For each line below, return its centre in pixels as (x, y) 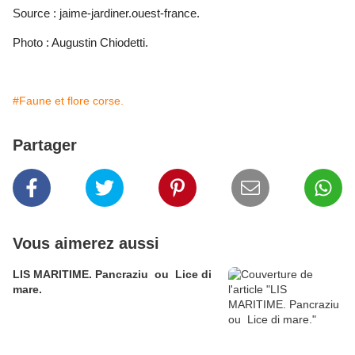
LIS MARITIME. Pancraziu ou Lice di (54, 275)
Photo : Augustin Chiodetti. (80, 43)
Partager (45, 145)
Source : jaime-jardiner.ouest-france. (106, 13)
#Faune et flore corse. (68, 101)
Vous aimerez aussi (86, 244)
